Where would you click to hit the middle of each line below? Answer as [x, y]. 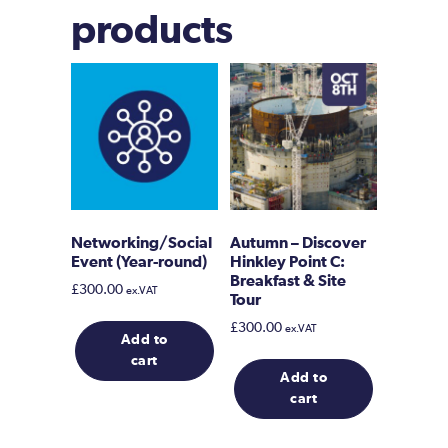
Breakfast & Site [288, 280]
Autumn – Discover [298, 242]
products [152, 30]
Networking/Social [141, 242]
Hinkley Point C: [288, 261]
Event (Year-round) [139, 261]
